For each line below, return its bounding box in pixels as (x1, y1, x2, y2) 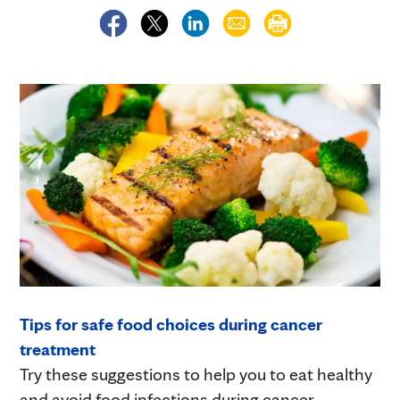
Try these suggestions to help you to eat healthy (20, 362, 372, 385)
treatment (20, 337, 96, 360)
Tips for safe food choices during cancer (20, 312, 322, 335)
